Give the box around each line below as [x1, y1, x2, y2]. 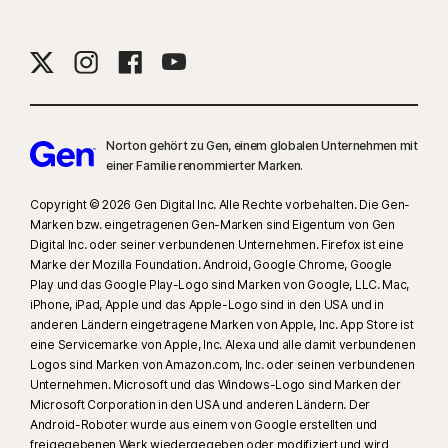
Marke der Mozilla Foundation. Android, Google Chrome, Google [30, 257, 393, 273]
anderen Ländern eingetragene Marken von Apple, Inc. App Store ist [30, 317, 414, 333]
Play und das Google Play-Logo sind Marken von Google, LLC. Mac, [30, 277, 410, 293]
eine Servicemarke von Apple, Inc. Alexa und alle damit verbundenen [30, 337, 416, 353]
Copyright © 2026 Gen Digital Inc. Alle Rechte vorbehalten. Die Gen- [30, 197, 410, 213]
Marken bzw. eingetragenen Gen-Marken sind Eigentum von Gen [30, 217, 395, 233]
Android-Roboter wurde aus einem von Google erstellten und [30, 417, 377, 433]
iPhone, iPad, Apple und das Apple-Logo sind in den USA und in [30, 297, 384, 313]
